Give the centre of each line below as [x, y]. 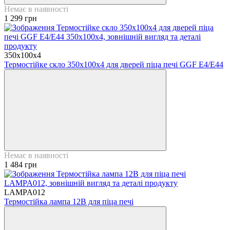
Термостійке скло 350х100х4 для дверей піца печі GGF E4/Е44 [114, 64]
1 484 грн [21, 164]
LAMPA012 [25, 192]
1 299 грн [21, 18]
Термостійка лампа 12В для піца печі [69, 201]
